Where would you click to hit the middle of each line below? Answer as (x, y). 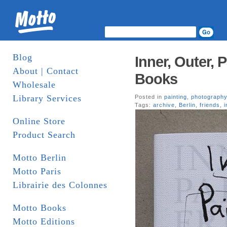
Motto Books (40, 208)
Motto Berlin (40, 158)
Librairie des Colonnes (60, 185)
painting (176, 97)
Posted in (149, 97)
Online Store (39, 121)
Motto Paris (37, 171)
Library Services (47, 98)
